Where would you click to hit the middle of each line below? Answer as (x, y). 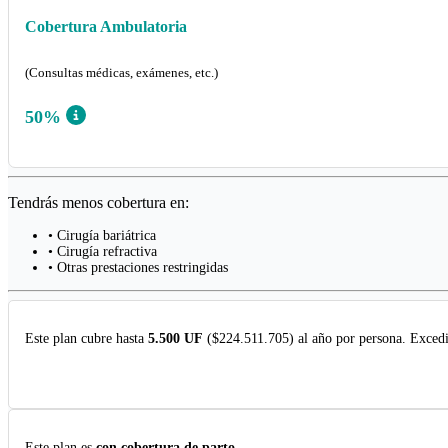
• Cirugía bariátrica (102, 236)
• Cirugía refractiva (102, 252)
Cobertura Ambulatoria (106, 26)
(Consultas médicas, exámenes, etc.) (121, 72)
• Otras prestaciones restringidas (138, 268)
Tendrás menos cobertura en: (98, 203)
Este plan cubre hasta (86, 339)
